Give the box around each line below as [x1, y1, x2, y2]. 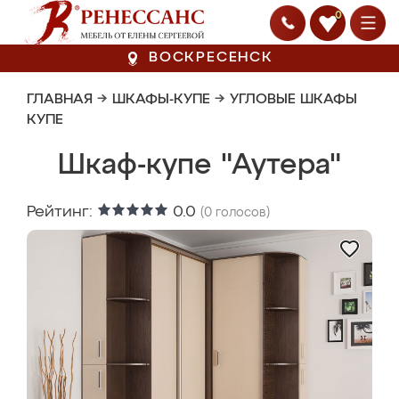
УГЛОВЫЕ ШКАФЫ [230, 93, 357, 107]
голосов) [212, 207, 270, 219]
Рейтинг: [27, 204, 97, 220]
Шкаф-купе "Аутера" [58, 151, 341, 180]
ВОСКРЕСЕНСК [149, 51, 273, 65]
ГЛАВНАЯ [27, 93, 93, 107]
